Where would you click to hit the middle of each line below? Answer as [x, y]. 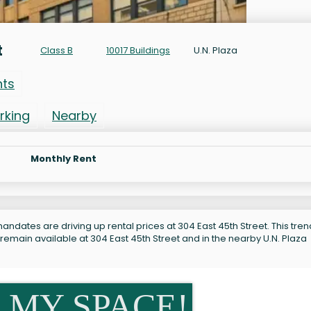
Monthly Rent [64, 158]
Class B [57, 50]
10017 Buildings [138, 50]
